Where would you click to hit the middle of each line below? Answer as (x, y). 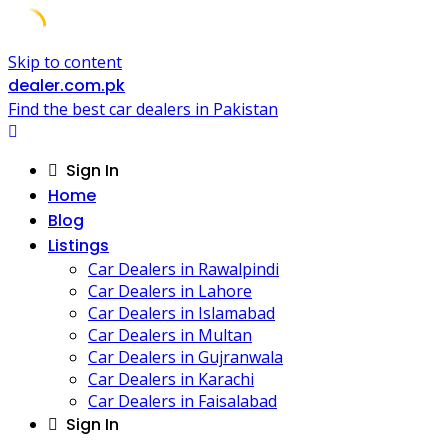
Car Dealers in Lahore (170, 291)
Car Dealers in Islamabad (181, 313)
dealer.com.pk (66, 85)
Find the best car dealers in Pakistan (143, 109)
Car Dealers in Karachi (171, 379)
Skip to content (65, 62)
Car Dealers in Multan (170, 335)
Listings (78, 245)
